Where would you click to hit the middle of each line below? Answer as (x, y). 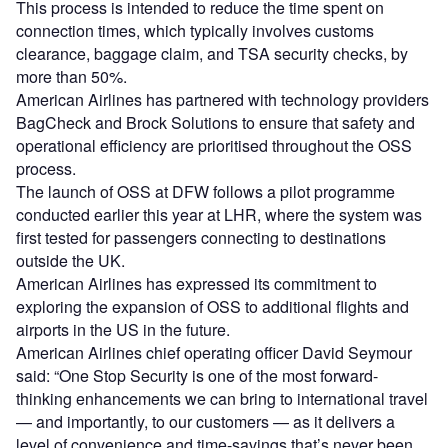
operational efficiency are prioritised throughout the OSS (214, 145)
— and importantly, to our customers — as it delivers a (205, 421)
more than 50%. (71, 76)
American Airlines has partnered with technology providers (222, 99)
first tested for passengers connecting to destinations (201, 237)
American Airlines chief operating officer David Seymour (214, 352)
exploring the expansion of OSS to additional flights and (212, 306)
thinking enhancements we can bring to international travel (222, 398)
